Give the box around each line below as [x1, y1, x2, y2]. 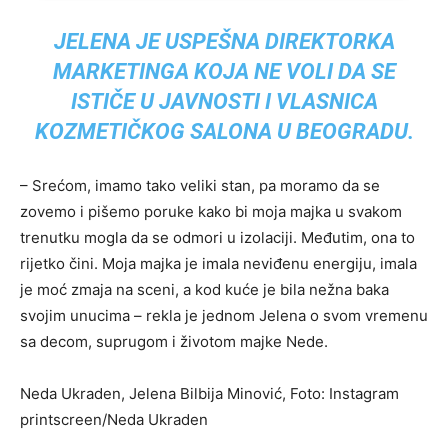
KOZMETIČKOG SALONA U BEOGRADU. [34, 119, 414, 145]
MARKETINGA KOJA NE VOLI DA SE [52, 59, 396, 85]
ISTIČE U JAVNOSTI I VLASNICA [70, 89, 378, 115]
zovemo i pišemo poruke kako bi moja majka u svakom [20, 202, 402, 222]
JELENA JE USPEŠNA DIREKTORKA [53, 29, 395, 55]
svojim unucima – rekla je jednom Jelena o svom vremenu [20, 306, 428, 326]
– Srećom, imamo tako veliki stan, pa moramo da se [20, 176, 380, 196]
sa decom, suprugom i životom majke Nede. [20, 332, 328, 352]
